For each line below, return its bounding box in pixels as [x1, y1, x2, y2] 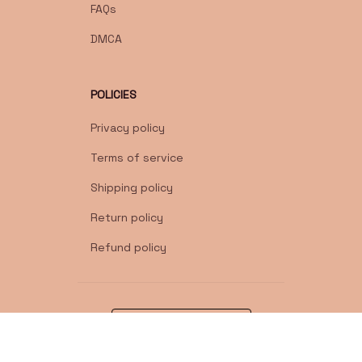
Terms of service [90, 150, 183, 166]
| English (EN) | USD [144, 322, 244, 337]
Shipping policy [90, 180, 173, 196]
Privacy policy [90, 120, 165, 136]
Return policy [90, 210, 163, 225]
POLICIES [90, 87, 137, 103]
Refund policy [90, 240, 166, 255]
